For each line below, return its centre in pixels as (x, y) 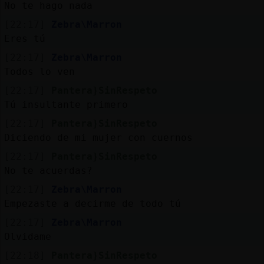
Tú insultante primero (66, 104)
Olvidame (27, 236)
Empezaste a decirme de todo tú (92, 203)
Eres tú (24, 38)
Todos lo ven (39, 71)
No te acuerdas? (48, 170)
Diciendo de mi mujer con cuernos (98, 137)
